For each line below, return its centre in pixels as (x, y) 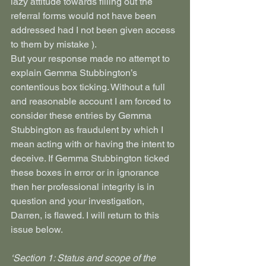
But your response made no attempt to (91, 58)
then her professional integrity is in (84, 187)
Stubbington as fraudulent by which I (88, 130)
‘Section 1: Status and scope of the (84, 258)
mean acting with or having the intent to (94, 144)
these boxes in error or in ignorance (86, 172)
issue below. (37, 229)
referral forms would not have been (85, 16)
